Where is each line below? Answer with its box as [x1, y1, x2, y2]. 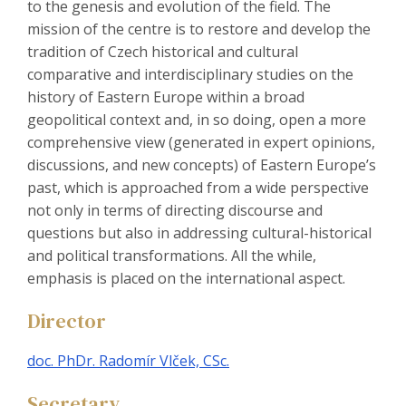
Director [27, 307, 106, 335]
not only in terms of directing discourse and [27, 200, 323, 221]
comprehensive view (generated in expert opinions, [27, 132, 375, 153]
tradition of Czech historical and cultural [27, 42, 298, 63]
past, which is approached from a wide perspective [27, 178, 369, 198]
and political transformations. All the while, [27, 246, 316, 266]
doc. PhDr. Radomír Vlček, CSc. [27, 351, 229, 372]
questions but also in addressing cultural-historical [27, 223, 372, 244]
